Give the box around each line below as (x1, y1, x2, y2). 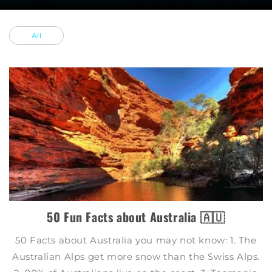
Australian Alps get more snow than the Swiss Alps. (12, 250, 260, 262)
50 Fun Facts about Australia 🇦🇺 (47, 207, 225, 226)
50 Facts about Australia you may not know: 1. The (15, 234, 257, 246)
